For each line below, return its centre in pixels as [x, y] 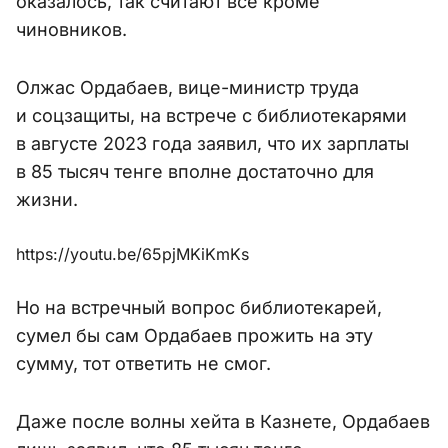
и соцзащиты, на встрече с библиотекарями [211, 116]
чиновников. [71, 30]
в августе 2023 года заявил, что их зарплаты [212, 144]
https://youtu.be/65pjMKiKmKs [132, 254]
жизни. [47, 200]
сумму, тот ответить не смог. [143, 364]
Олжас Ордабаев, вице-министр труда [187, 88]
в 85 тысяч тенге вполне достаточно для [195, 172]
